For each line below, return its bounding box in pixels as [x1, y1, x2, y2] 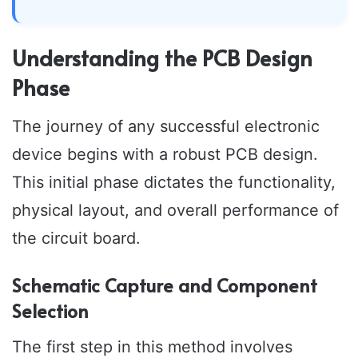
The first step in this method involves [12, 336, 292, 356]
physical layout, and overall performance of [12, 201, 339, 221]
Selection [12, 298, 89, 324]
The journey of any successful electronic [12, 117, 320, 137]
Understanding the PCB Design [12, 42, 312, 73]
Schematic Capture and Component [12, 272, 317, 298]
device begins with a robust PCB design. [12, 145, 318, 165]
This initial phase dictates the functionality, [12, 173, 336, 193]
